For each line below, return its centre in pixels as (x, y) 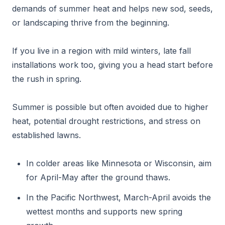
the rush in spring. (47, 79)
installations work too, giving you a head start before (113, 65)
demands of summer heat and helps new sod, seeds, (113, 9)
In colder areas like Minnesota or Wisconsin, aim (119, 163)
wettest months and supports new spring (104, 211)
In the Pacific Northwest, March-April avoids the (119, 197)
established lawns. (46, 135)
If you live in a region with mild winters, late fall (101, 51)
